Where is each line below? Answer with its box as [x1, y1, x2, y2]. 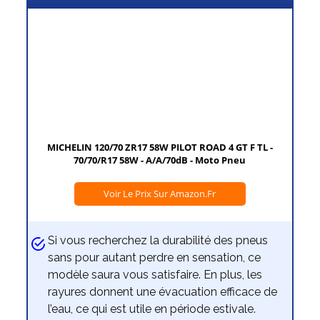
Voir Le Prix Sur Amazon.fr [104, 187, 216, 201]
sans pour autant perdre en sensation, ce [48, 251, 261, 265]
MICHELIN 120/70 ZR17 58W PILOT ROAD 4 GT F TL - [46, 141, 273, 154]
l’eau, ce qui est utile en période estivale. [48, 302, 256, 316]
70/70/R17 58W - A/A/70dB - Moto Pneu [74, 154, 246, 167]
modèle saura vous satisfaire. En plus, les [48, 268, 263, 282]
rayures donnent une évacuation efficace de [48, 285, 278, 299]
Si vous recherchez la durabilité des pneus [48, 234, 269, 248]
